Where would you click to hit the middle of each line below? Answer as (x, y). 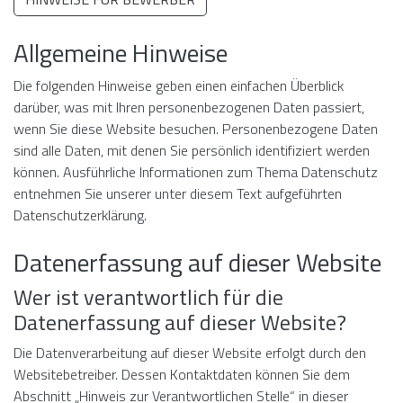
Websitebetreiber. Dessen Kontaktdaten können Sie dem (182, 374)
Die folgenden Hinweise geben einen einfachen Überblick (179, 85)
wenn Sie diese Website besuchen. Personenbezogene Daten (196, 129)
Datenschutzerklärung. (80, 215)
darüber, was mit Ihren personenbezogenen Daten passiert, (189, 107)
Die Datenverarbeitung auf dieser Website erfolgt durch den (190, 353)
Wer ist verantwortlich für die (148, 297)
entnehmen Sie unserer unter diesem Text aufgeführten (178, 193)
